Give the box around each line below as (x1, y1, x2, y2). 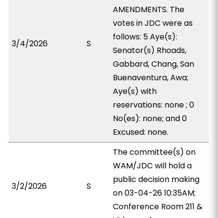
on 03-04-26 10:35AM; (113, 187, 196, 199)
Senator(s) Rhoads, (113, 45, 187, 56)
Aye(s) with (113, 86, 157, 97)
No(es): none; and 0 (113, 113, 187, 124)
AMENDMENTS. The (113, 4, 185, 15)
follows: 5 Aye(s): (113, 31, 178, 42)
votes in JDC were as (113, 18, 193, 29)
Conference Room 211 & (113, 201, 203, 212)
